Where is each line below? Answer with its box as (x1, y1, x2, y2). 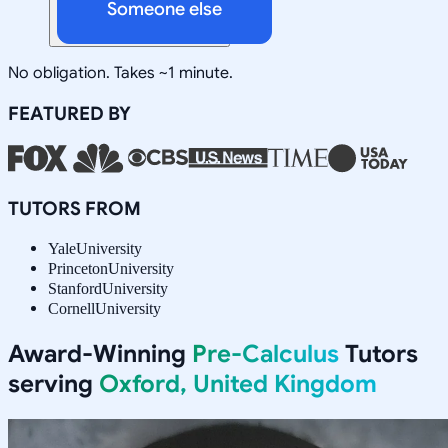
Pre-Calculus (192, 338, 339, 369)
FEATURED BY (8, 101, 131, 125)
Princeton (48, 259, 108, 277)
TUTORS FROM (8, 196, 141, 220)
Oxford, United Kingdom (99, 368, 377, 399)
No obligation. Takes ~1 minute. (8, 62, 233, 83)
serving (8, 368, 99, 399)
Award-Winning (8, 338, 192, 369)
